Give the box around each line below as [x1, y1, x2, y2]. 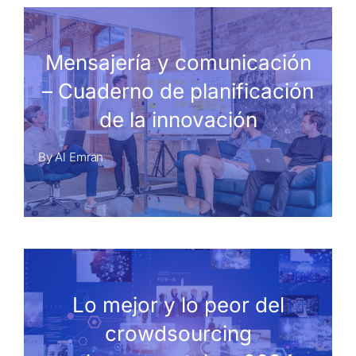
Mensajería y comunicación [44, 50, 311, 75]
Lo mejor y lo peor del [72, 292, 284, 317]
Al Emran [55, 149, 104, 164]
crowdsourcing [104, 320, 252, 346]
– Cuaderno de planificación [42, 79, 314, 104]
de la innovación [99, 107, 257, 133]
